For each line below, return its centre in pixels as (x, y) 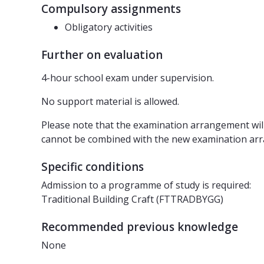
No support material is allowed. (110, 102)
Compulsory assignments (111, 9)
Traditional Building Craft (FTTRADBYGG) (132, 199)
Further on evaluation (102, 55)
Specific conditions (93, 167)
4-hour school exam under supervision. (128, 78)
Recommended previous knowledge (140, 227)
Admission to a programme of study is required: (146, 185)
